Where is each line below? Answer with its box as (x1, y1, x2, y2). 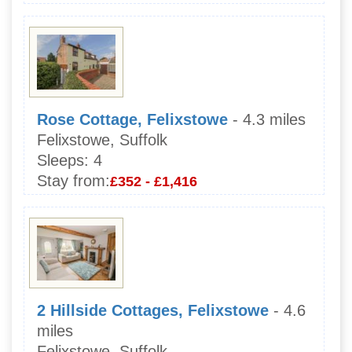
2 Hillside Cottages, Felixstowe (37, 302, 269, 320)
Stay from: (37, 172, 110, 190)
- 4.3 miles (233, 111, 306, 129)
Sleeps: (37, 152, 89, 170)
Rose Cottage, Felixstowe (37, 111, 228, 129)
